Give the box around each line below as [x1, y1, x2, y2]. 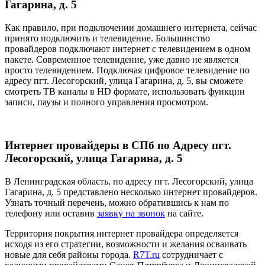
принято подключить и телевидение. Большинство [5, 33, 210, 44]
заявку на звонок [97, 208, 165, 218]
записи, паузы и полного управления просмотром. [5, 97, 208, 108]
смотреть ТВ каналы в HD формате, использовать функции [5, 86, 245, 97]
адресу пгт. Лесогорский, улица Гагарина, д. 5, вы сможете [5, 76, 243, 86]
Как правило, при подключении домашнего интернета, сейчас [5, 22, 257, 33]
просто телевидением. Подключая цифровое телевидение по [5, 65, 250, 76]
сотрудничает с [160, 249, 223, 260]
